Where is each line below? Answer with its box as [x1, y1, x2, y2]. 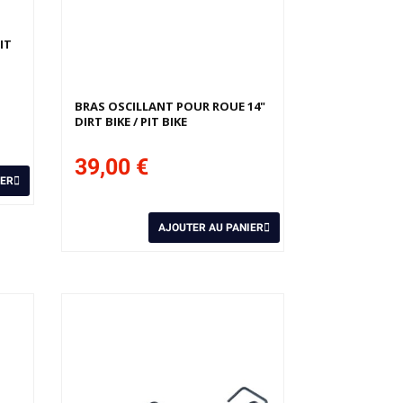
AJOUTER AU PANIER [157, 221, 264, 235]
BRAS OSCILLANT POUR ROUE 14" [75, 98, 266, 115]
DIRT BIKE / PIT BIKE [75, 113, 188, 130]
